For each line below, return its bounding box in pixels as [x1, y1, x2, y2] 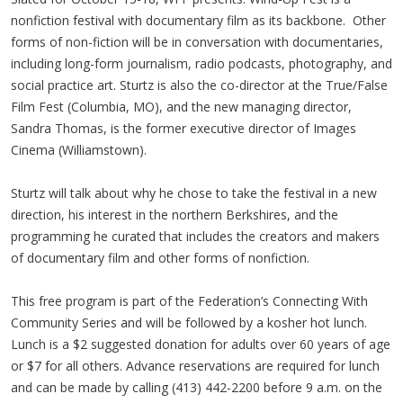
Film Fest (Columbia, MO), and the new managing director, [11, 98, 352, 116]
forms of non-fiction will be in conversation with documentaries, [11, 33, 383, 51]
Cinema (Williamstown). [11, 141, 147, 159]
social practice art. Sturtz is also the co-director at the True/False [11, 76, 388, 94]
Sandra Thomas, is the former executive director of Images [11, 120, 356, 138]
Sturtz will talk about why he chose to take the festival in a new [11, 184, 377, 202]
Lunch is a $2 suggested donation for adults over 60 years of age [11, 336, 390, 354]
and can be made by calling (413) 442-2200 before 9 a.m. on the [11, 379, 382, 397]
